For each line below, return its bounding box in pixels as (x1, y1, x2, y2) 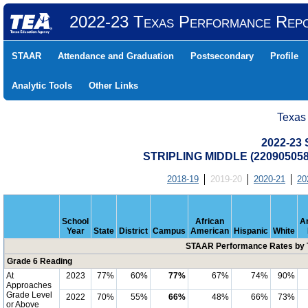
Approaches (6, 280, 52, 290)
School (62, 217, 89, 226)
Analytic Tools (12, 80, 72, 91)
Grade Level (6, 290, 52, 300)
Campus (153, 226, 186, 236)
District (119, 226, 148, 236)
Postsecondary (190, 51, 254, 61)
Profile (270, 51, 298, 61)
